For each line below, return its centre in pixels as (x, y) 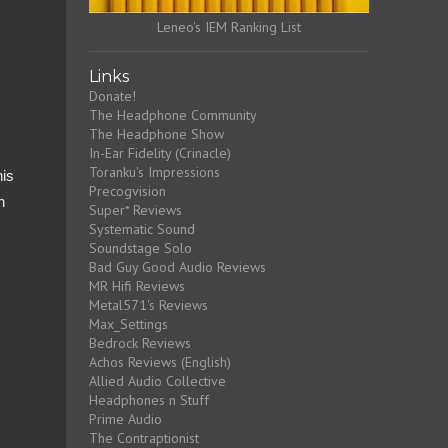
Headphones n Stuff (148, 399)
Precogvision (127, 190)
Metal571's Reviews (148, 304)
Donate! (112, 95)
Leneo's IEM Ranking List (228, 26)
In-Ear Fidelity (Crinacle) (159, 152)
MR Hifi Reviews (136, 285)
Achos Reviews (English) (159, 361)
